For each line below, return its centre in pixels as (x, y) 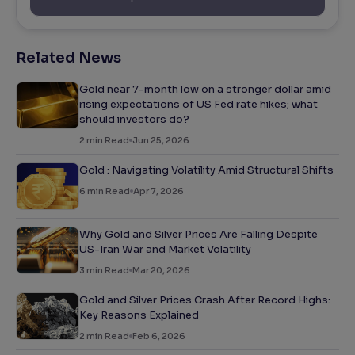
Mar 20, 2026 (161, 271)
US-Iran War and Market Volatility (165, 250)
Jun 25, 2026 (161, 141)
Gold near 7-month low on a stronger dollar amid (205, 90)
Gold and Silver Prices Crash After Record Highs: (205, 300)
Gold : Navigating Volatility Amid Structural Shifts (206, 170)
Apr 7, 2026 (158, 191)
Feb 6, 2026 (159, 336)
